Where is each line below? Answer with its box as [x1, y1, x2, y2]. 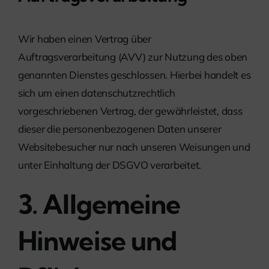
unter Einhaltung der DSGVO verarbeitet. [18, 158, 202, 171]
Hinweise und [18, 224, 177, 257]
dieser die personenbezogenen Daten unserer [18, 122, 222, 135]
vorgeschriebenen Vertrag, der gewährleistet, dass [18, 104, 243, 117]
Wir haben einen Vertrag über [18, 32, 151, 45]
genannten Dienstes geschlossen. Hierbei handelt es [18, 68, 251, 81]
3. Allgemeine [18, 187, 181, 220]
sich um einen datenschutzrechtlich [18, 86, 175, 99]
